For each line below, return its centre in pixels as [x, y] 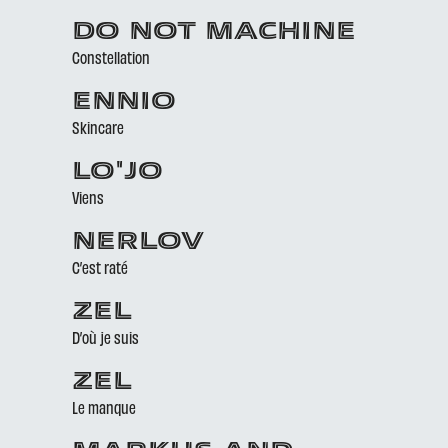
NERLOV [138, 243]
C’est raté [100, 267]
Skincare [98, 127]
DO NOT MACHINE [214, 33]
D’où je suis [105, 337]
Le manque [104, 407]
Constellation [111, 57]
